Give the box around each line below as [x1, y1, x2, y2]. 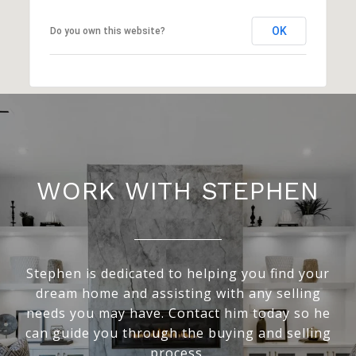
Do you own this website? [49, 25, 165, 37]
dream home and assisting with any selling [35, 284, 321, 302]
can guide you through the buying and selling [25, 323, 331, 342]
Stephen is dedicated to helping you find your [26, 264, 330, 282]
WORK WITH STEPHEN [37, 175, 319, 206]
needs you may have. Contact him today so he [25, 304, 331, 322]
